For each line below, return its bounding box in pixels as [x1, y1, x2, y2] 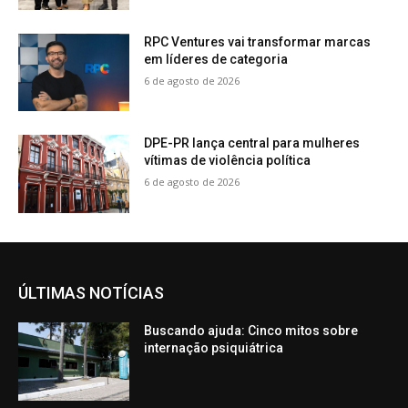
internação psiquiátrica [144, 341, 284, 356]
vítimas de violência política [144, 153, 311, 168]
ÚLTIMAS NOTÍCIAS [18, 283, 164, 303]
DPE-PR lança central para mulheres [144, 136, 361, 151]
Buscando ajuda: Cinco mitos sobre [144, 323, 359, 339]
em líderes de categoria [144, 51, 289, 66]
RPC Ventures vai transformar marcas [144, 34, 372, 49]
